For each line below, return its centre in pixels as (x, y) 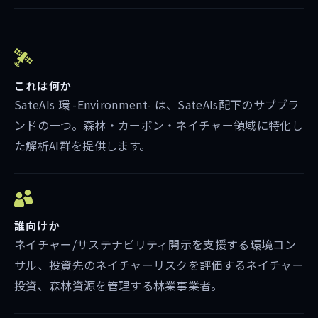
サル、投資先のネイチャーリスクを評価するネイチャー (159, 265)
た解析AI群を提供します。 (83, 146)
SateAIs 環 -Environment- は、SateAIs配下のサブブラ (157, 104)
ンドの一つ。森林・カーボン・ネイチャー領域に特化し (159, 125)
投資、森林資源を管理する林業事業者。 (119, 285)
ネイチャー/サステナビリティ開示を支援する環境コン (155, 244)
